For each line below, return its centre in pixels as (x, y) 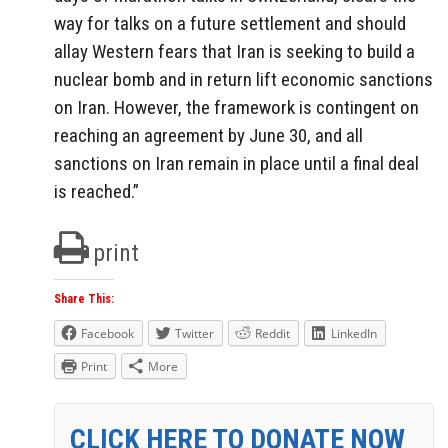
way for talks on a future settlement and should (230, 24)
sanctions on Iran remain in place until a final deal (236, 164)
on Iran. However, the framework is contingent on (236, 108)
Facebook (107, 333)
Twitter (194, 333)
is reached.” (96, 192)
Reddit (272, 333)
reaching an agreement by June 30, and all (208, 136)
